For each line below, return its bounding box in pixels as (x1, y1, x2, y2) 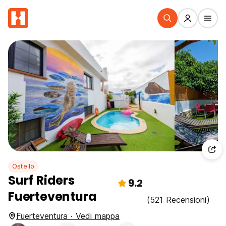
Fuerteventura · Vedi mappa (16, 211, 120, 221)
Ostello (12, 162, 35, 170)
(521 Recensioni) (147, 195, 210, 205)
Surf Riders (8, 172, 75, 189)
